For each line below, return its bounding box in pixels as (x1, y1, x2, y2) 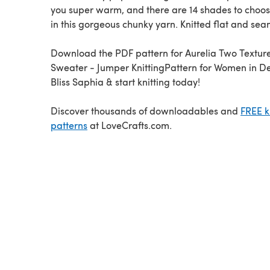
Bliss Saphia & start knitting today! (51, 75, 200, 88)
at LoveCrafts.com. (87, 118, 172, 131)
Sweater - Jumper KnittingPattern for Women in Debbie (51, 60, 97, 74)
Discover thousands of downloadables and (51, 104, 240, 117)
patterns (51, 118, 87, 131)
